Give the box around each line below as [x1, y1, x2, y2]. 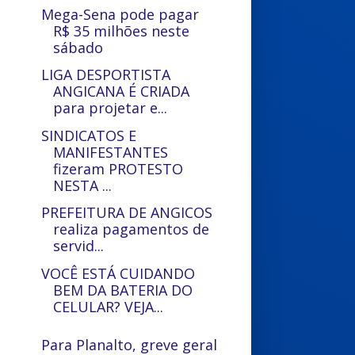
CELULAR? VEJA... [53, 296, 164, 316]
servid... [53, 236, 105, 255]
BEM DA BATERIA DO [53, 280, 193, 300]
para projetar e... [53, 98, 168, 117]
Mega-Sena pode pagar [41, 4, 200, 24]
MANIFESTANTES [53, 142, 169, 162]
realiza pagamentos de [53, 219, 210, 239]
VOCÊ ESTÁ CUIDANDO [41, 263, 196, 283]
